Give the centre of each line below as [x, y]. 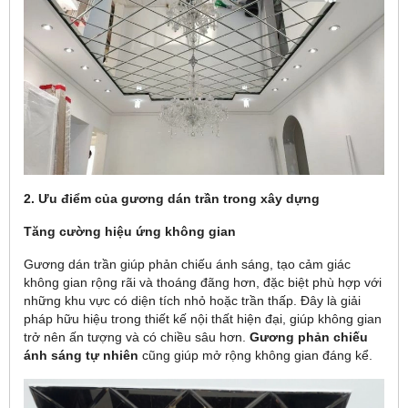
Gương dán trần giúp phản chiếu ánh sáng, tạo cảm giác [187, 264]
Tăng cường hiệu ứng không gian [130, 231]
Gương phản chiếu [309, 337]
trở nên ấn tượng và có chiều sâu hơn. [137, 337]
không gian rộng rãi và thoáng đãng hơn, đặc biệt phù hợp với [203, 282]
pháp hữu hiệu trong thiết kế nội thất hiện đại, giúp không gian [203, 318]
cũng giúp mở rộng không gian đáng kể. [255, 355]
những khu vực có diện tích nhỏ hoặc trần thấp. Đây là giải [192, 300]
